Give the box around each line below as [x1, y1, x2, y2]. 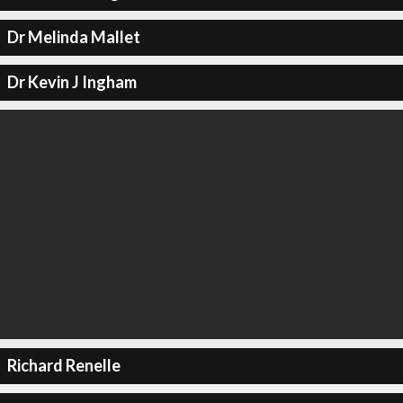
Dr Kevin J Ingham [6, 72, 137, 92]
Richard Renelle [6, 355, 121, 375]
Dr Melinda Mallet [6, 27, 140, 47]
